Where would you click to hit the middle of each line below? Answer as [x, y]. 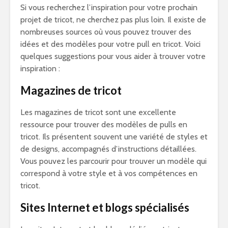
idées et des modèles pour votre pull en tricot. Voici [110, 44]
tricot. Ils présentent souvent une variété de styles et [114, 137]
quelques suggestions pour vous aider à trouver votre [113, 56]
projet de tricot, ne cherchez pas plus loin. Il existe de [113, 20]
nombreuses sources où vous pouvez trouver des [106, 32]
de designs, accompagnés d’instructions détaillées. [108, 149]
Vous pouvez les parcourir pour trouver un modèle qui [113, 161]
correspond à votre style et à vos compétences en [109, 173]
